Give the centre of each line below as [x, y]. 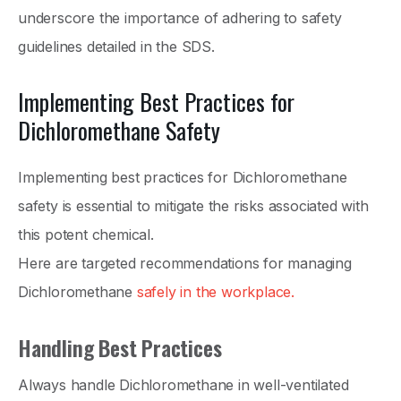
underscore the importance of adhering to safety [180, 18]
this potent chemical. [88, 235]
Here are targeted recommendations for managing [185, 264]
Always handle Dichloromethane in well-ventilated [183, 385]
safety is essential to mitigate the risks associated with [193, 206]
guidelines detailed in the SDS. [116, 47]
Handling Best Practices [120, 348]
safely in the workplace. [216, 292]
